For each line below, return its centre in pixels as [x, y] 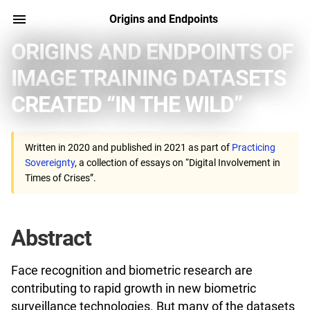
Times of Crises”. [61, 178]
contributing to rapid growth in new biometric [134, 289]
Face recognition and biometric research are [132, 271]
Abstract [54, 238]
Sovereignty [50, 163]
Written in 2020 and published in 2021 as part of [128, 147]
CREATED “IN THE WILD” [127, 104]
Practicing [254, 147]
